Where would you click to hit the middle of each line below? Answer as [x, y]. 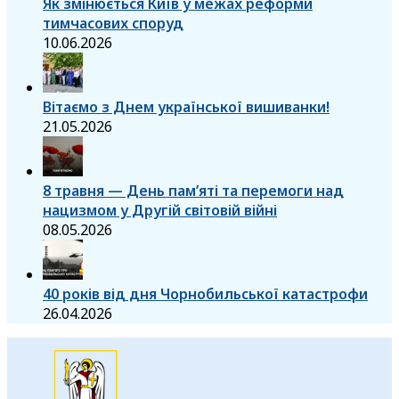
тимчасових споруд [113, 24]
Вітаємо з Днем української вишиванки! [186, 107]
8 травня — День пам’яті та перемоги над [193, 191]
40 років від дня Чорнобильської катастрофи [205, 294]
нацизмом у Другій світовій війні [160, 211]
